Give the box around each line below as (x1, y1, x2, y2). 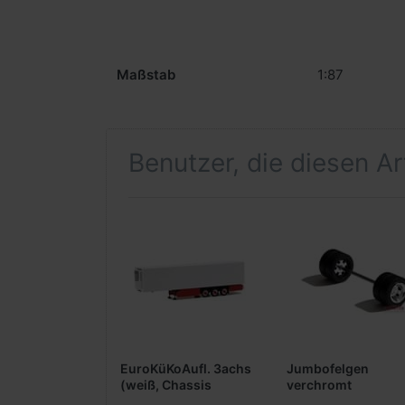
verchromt (287, 377, 352, 393)
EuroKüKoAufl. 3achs (120, 361, 251, 377)
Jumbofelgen (287, 361, 369, 377)
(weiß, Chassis (120, 377, 212, 393)
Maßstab (117, 65, 175, 83)
